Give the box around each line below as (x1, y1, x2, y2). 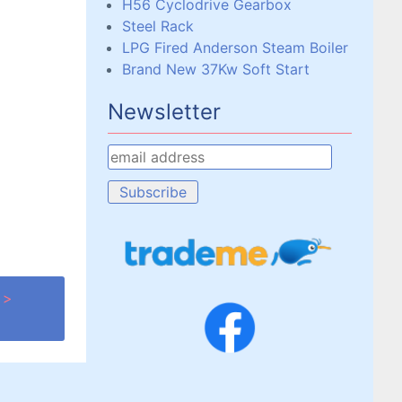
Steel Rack (122, 17, 194, 35)
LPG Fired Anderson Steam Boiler (122, 39, 348, 57)
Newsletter (108, 99, 221, 125)
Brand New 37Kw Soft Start (122, 60, 310, 78)
